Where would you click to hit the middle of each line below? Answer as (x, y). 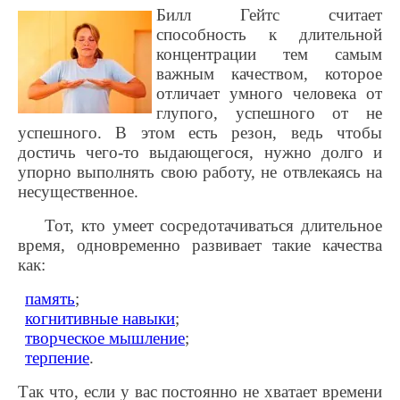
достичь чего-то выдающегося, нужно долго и (200, 152)
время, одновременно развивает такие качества (200, 245)
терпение (57, 358)
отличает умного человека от (269, 93)
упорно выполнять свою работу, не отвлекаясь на (200, 172)
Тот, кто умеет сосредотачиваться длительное (213, 225)
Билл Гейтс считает (269, 15)
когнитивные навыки (100, 318)
